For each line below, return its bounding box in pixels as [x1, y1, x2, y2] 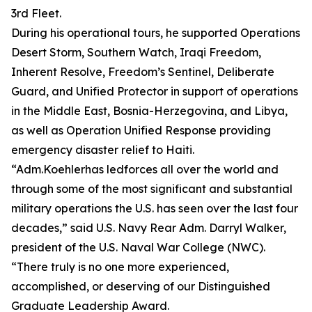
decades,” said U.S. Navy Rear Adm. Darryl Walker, [11, 221, 286, 235]
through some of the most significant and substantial [11, 182, 292, 196]
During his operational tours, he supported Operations [11, 26, 300, 40]
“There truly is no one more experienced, [11, 260, 229, 274]
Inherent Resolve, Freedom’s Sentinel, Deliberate [11, 65, 274, 79]
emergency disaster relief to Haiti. [11, 143, 194, 157]
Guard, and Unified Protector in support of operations [11, 84, 298, 98]
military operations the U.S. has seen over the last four [11, 201, 298, 215]
